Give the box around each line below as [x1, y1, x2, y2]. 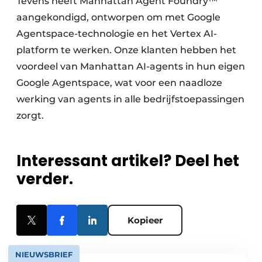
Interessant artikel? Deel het [16, 150, 239, 171]
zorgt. [16, 110, 44, 121]
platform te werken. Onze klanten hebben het [16, 44, 236, 56]
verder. [16, 168, 73, 189]
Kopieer [127, 215, 163, 226]
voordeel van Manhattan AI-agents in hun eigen [16, 61, 245, 72]
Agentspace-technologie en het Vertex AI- [16, 28, 217, 39]
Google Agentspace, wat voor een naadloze [16, 77, 222, 88]
